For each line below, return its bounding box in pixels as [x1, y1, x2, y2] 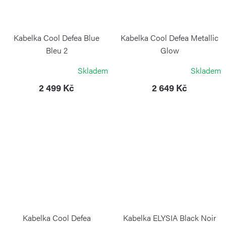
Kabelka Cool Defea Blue [14, 31, 99, 43]
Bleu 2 [45, 44, 68, 56]
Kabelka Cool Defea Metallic [121, 31, 218, 43]
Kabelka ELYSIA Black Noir [123, 212, 216, 224]
